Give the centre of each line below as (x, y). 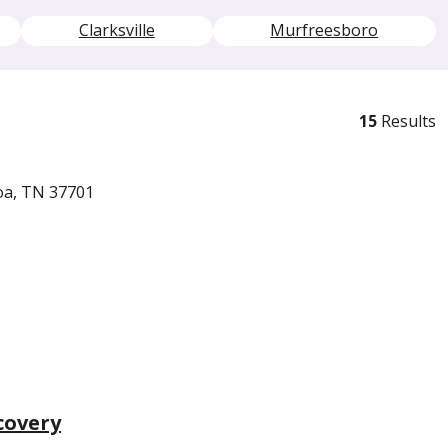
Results (406, 120)
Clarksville (116, 30)
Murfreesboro (324, 30)
